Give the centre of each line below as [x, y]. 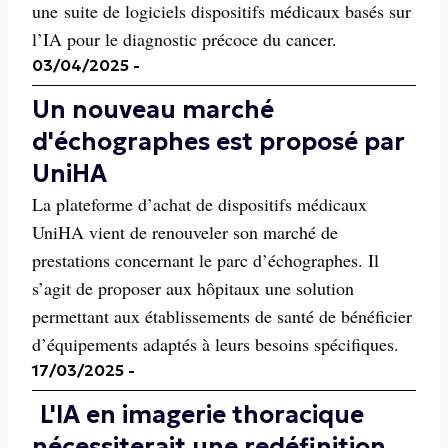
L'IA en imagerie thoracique [202, 415]
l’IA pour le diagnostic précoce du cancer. [184, 39]
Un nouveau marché [153, 110]
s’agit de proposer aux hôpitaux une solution [193, 288]
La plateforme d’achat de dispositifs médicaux [199, 204]
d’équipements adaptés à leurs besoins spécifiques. [215, 344]
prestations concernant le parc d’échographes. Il [205, 260]
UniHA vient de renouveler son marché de [185, 232]
